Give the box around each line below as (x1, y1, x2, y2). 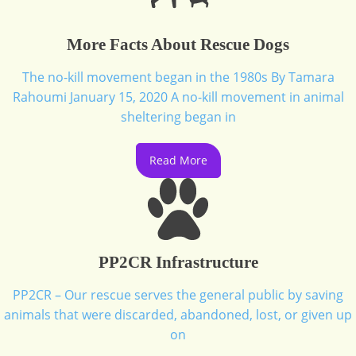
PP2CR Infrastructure (98, 253, 258, 272)
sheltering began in (120, 108, 236, 126)
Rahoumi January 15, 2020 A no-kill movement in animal (12, 88, 344, 106)
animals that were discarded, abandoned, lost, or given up (4, 306, 352, 323)
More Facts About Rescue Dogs (67, 35, 289, 54)
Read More (149, 153, 207, 168)
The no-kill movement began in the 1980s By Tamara (21, 68, 335, 86)
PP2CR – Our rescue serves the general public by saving (13, 286, 343, 304)
